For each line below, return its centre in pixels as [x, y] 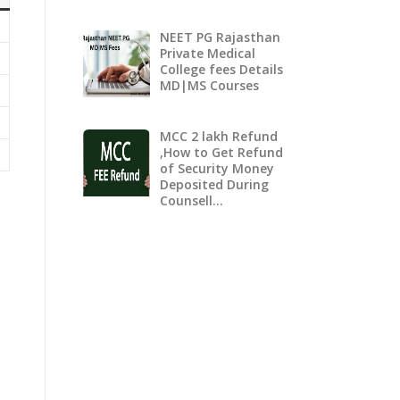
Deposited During [214, 184]
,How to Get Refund [221, 152]
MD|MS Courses [209, 85]
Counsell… [191, 200]
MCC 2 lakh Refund [218, 136]
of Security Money [217, 168]
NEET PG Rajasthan [220, 37]
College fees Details [221, 69]
